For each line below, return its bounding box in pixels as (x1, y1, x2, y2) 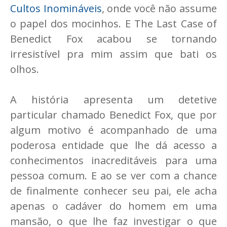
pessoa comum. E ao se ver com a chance (10, 169, 217, 183)
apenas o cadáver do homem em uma (10, 199, 217, 213)
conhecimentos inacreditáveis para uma (10, 154, 217, 168)
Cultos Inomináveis (10, 2, 102, 16)
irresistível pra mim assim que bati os (10, 47, 217, 61)
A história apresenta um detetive (10, 93, 217, 107)
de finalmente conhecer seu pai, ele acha (10, 184, 217, 198)
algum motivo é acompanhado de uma (10, 123, 217, 137)
